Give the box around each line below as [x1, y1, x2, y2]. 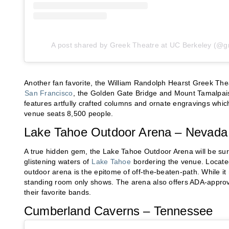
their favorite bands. [24, 188, 91, 196]
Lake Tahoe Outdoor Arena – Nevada [24, 125, 227, 139]
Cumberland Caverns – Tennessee [24, 203, 213, 218]
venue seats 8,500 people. [24, 109, 113, 118]
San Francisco [25, 88, 73, 97]
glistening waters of [24, 157, 91, 166]
